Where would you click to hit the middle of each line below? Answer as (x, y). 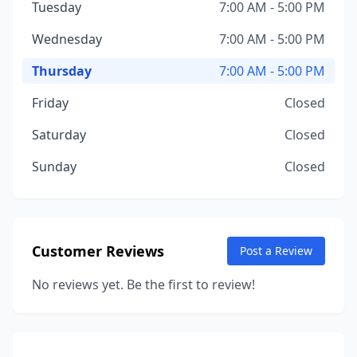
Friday (50, 103)
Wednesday (67, 39)
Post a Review (276, 251)
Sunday (54, 167)
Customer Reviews (98, 251)
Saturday (59, 135)
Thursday (62, 71)
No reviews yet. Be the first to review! (143, 284)
